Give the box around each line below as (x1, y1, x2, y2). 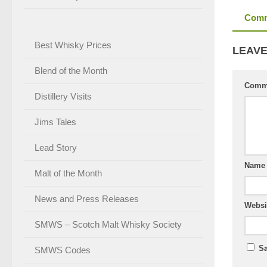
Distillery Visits (35, 91, 92, 101)
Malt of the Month (35, 167, 102, 178)
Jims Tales (35, 116, 76, 127)
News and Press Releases (35, 193, 139, 204)
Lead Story (35, 142, 77, 153)
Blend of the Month (35, 65, 107, 76)
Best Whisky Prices (35, 39, 111, 50)
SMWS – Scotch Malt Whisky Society (35, 219, 182, 229)
